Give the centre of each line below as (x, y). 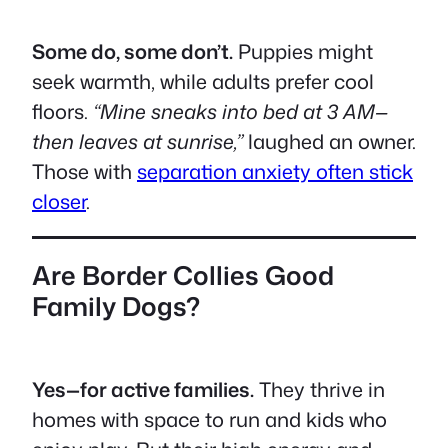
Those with (84, 170)
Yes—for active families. (143, 388)
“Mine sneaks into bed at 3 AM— (240, 110)
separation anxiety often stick (275, 170)
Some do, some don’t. (132, 50)
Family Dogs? (116, 306)
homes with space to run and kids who (209, 418)
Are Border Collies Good (183, 275)
